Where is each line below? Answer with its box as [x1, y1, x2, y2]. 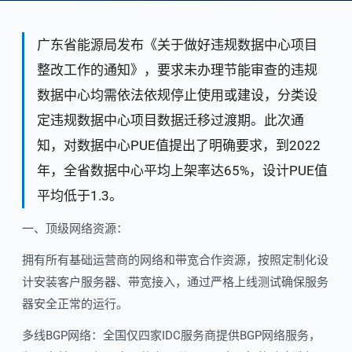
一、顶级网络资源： [22, 222, 128, 236]
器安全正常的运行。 [22, 297, 128, 311]
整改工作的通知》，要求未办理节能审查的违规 [37, 62, 317, 78]
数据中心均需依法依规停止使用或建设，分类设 [37, 87, 317, 103]
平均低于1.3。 [37, 188, 123, 203]
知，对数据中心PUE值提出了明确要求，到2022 [37, 137, 321, 153]
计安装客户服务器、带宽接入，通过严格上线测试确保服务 [22, 275, 328, 289]
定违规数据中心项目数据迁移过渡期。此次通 [37, 112, 304, 128]
